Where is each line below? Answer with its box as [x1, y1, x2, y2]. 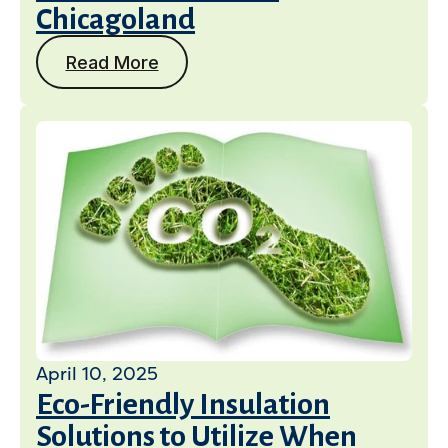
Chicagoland [36, 3, 195, 35]
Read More [65, 51, 159, 73]
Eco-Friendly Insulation [36, 388, 330, 420]
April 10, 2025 [36, 363, 158, 385]
